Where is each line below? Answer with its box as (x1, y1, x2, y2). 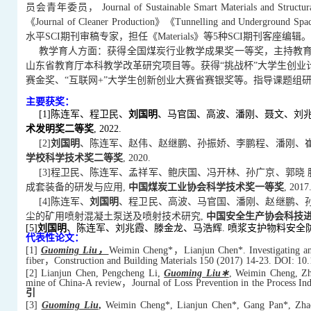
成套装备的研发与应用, (25, 181, 128, 192)
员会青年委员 (25, 1, 88, 12)
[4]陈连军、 (38, 196, 90, 207)
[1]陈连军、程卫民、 (38, 108, 128, 119)
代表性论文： (25, 232, 84, 243)
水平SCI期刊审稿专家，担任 (25, 31, 148, 42)
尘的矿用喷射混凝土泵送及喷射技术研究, (25, 210, 206, 221)
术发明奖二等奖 (25, 123, 94, 134)
